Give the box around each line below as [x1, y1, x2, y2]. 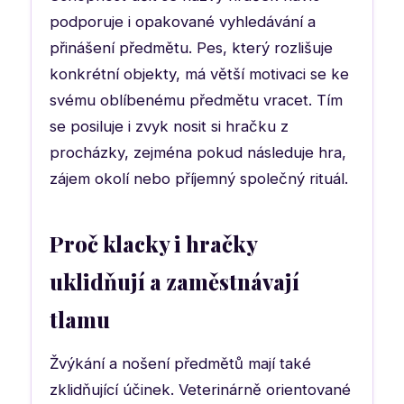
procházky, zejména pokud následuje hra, [50, 142, 346, 161]
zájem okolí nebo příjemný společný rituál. [50, 169, 348, 188]
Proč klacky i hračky [50, 228, 257, 258]
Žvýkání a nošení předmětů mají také [50, 353, 311, 372]
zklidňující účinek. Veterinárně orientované [50, 380, 351, 399]
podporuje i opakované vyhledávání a [50, 12, 316, 31]
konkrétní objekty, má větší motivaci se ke [50, 64, 349, 83]
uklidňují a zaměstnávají [50, 266, 299, 296]
